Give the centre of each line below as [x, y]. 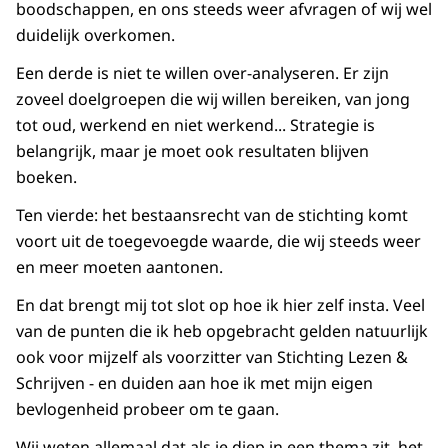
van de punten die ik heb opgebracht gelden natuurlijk [222, 331]
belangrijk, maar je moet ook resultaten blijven [192, 151]
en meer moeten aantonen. [119, 267]
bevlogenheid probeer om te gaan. [147, 409]
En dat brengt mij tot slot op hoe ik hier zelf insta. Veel [220, 305]
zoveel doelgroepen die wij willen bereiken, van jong [213, 99]
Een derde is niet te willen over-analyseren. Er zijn [202, 73]
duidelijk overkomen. [95, 35]
